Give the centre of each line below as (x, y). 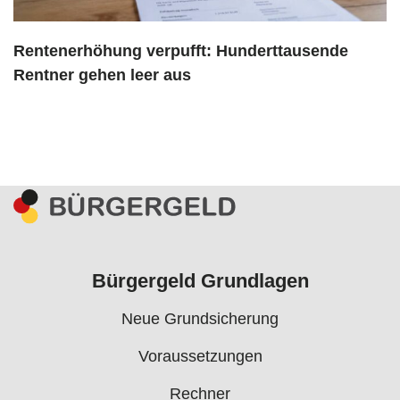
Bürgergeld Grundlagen (200, 281)
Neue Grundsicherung (200, 319)
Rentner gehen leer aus (102, 75)
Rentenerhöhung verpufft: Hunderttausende (181, 50)
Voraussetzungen (200, 357)
